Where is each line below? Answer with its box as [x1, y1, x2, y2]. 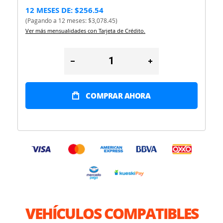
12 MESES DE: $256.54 [25, 4, 104, 15]
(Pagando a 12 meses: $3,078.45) [25, 16, 117, 24]
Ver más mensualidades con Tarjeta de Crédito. [25, 26, 145, 34]
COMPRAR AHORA [86, 90, 151, 101]
